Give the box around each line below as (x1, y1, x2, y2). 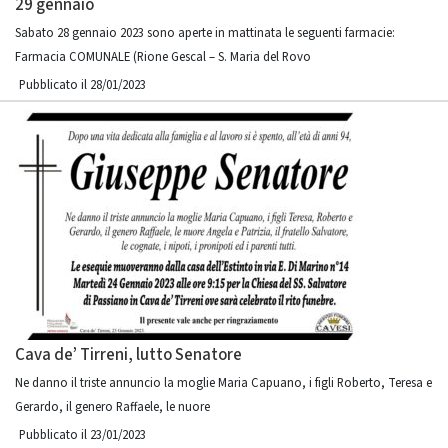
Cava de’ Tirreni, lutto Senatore (15, 343, 242, 367)
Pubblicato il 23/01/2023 (19, 426, 146, 444)
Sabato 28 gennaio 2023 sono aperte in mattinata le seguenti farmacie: (15, 24, 395, 42)
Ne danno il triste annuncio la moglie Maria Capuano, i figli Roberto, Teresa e (15, 374, 432, 392)
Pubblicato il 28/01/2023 (19, 76, 146, 94)
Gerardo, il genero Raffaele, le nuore (15, 398, 210, 416)
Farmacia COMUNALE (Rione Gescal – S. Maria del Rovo (15, 48, 311, 66)
